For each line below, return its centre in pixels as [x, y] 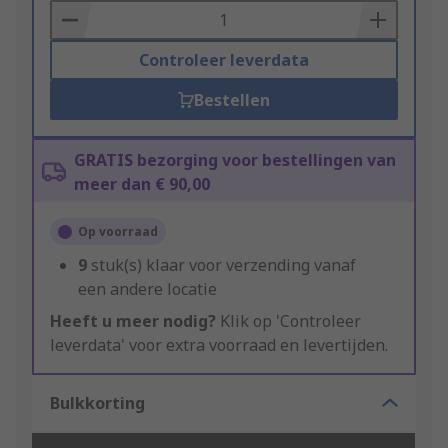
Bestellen [231, 100]
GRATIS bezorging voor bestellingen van [235, 160]
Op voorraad [118, 232]
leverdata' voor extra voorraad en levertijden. [219, 345]
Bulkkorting [97, 403]
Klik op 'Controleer [288, 321]
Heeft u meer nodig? [133, 321]
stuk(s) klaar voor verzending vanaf [223, 265]
